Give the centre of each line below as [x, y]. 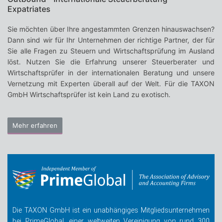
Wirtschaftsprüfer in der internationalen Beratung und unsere [111, 73]
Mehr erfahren [35, 125]
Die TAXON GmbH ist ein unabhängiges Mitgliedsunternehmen [111, 210]
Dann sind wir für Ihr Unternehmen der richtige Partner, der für [111, 40]
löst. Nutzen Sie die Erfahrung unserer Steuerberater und [111, 62]
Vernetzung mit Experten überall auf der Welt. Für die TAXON [111, 84]
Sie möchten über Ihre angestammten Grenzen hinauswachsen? [111, 29]
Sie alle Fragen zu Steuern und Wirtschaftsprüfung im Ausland [111, 51]
